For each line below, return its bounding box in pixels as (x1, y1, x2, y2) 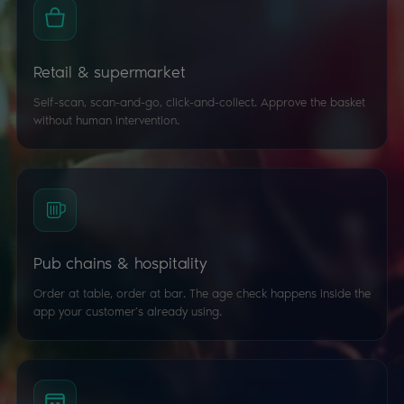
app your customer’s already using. (33, 301, 222, 319)
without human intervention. (33, 110, 179, 128)
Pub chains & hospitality (33, 250, 207, 273)
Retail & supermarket (33, 59, 186, 82)
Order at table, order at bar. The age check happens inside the (33, 283, 371, 301)
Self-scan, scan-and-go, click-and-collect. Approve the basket (33, 92, 365, 110)
